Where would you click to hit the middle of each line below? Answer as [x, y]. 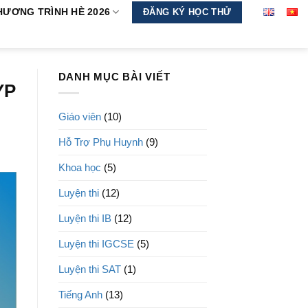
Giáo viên [79, 117]
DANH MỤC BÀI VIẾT [114, 77]
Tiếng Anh [80, 295]
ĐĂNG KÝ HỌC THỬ [187, 12]
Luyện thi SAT [89, 269]
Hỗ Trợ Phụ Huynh [100, 142]
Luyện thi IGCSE [96, 244]
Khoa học [79, 168]
